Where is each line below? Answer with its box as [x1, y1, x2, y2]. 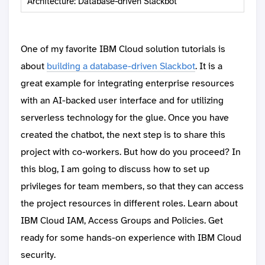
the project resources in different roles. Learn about [21, 197, 238, 210]
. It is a [195, 60, 222, 73]
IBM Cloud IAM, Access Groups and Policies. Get [21, 214, 223, 227]
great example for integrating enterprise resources [21, 77, 234, 90]
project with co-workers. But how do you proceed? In [21, 146, 241, 159]
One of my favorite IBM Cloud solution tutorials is [21, 43, 225, 56]
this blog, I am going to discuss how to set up [21, 163, 209, 176]
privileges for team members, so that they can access [21, 180, 244, 193]
